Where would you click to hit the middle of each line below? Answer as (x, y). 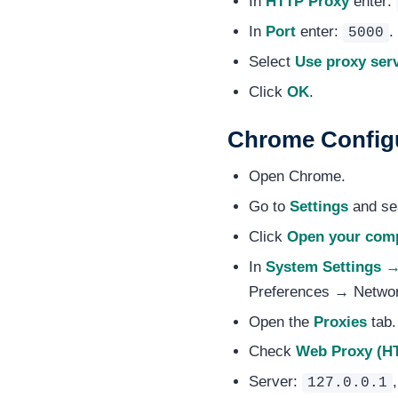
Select (271, 62)
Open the (281, 322)
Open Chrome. (297, 176)
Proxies (340, 322)
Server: (275, 382)
